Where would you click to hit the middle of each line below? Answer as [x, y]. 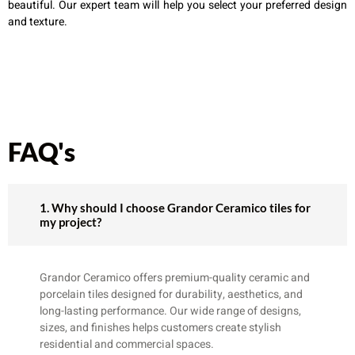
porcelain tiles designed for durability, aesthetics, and [171, 294]
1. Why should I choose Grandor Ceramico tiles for [175, 207]
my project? [71, 221]
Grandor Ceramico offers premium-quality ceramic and [175, 277]
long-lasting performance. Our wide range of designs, [170, 311]
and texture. [38, 22]
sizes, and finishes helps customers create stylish [160, 327]
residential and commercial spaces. [127, 344]
